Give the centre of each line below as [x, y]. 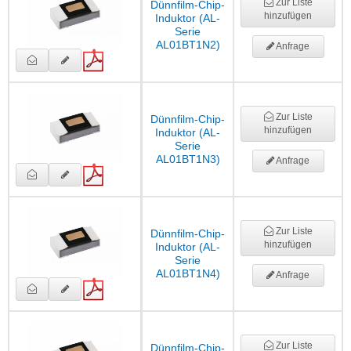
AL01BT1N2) [188, 45]
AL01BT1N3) [188, 159]
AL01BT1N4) [188, 274]
